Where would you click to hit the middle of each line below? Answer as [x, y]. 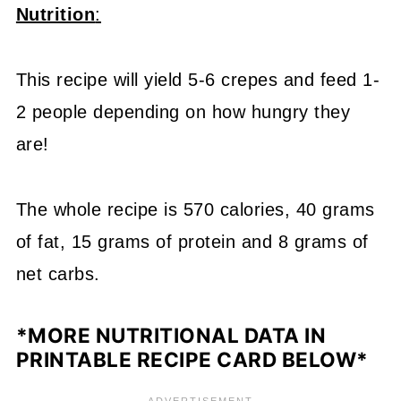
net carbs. [58, 274]
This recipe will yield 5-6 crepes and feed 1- [198, 80]
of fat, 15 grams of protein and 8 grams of [192, 242]
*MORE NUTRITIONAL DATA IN [171, 336]
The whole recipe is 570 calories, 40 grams [195, 210]
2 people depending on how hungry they [183, 112]
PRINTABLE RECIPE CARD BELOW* [192, 360]
